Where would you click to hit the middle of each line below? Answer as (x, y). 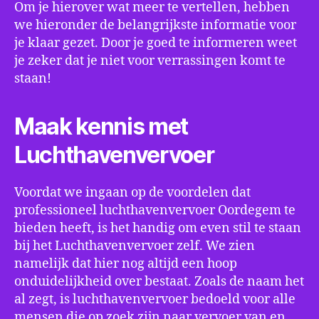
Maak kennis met (101, 126)
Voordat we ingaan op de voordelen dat (132, 193)
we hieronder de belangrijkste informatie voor (155, 25)
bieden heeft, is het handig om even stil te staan (158, 228)
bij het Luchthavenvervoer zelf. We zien (135, 246)
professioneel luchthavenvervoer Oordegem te (155, 210)
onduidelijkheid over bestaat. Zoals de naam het (159, 282)
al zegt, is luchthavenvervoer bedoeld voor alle (155, 299)
